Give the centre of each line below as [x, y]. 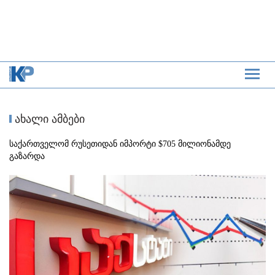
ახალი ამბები [48, 119]
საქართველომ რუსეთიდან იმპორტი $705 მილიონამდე [120, 144]
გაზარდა [27, 157]
